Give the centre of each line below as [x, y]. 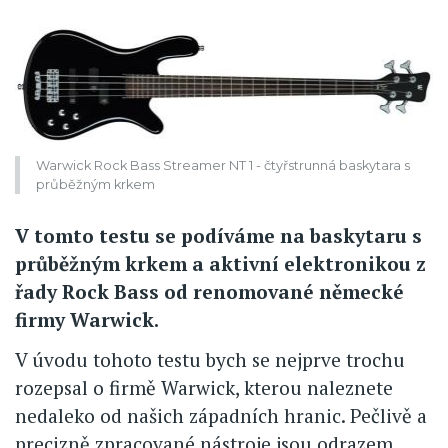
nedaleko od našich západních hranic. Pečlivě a [221, 416]
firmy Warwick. [87, 320]
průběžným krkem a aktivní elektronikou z [220, 264]
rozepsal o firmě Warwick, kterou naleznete [204, 388]
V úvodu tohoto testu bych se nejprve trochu [210, 360]
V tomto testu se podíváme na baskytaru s [218, 236]
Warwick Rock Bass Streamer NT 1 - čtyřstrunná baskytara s [223, 165]
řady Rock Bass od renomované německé [209, 292]
